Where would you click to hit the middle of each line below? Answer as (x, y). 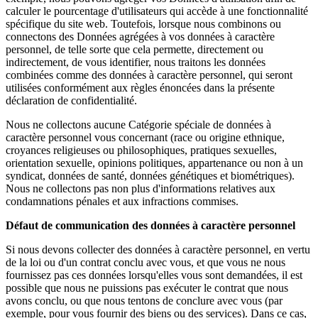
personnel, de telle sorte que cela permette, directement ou (135, 49)
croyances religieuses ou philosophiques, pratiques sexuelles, (141, 150)
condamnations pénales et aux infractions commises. (122, 201)
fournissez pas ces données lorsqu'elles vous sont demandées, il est (154, 275)
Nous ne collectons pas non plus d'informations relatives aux (141, 188)
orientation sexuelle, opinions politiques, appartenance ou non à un (154, 163)
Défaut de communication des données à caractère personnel (150, 225)
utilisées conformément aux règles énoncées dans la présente (140, 87)
